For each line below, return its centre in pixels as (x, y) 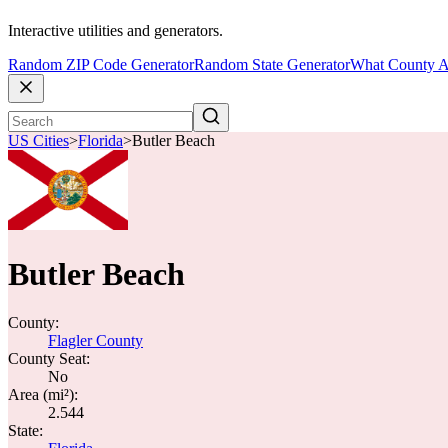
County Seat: (49, 358)
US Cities (38, 141)
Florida (100, 141)
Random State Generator (272, 65)
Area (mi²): (43, 394)
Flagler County (95, 340)
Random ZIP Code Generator (101, 65)
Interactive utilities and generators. (115, 31)
